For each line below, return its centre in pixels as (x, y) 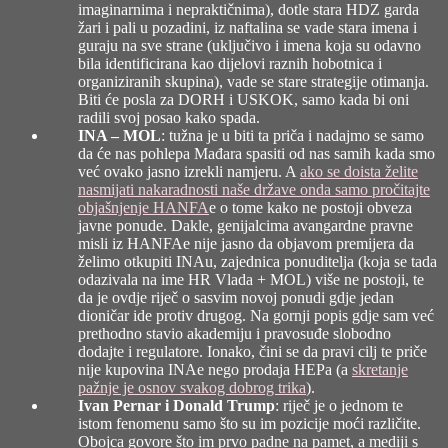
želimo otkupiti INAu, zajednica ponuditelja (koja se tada (257, 261)
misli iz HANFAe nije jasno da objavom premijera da (246, 243)
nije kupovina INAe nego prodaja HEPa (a (215, 369)
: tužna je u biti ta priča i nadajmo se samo (292, 135)
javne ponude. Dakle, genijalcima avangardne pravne (245, 225)
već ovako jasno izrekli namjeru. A (189, 171)
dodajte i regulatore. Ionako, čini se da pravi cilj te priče (252, 351)
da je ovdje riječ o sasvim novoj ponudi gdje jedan (236, 297)
